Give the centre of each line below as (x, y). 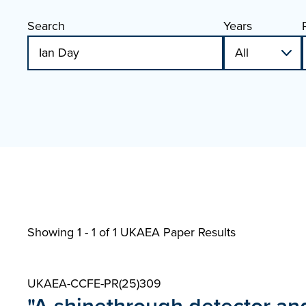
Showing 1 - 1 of (70, 232)
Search (46, 26)
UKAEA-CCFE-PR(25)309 (94, 283)
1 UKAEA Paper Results (174, 232)
